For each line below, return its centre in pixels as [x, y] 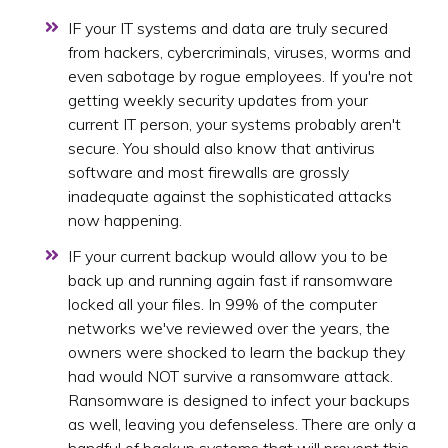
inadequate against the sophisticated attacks [230, 196]
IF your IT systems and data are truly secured [228, 28]
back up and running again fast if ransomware [230, 280]
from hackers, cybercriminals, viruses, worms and [239, 52]
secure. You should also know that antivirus [221, 148]
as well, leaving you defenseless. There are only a [242, 424]
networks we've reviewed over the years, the [229, 328]
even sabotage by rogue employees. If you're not [240, 76]
